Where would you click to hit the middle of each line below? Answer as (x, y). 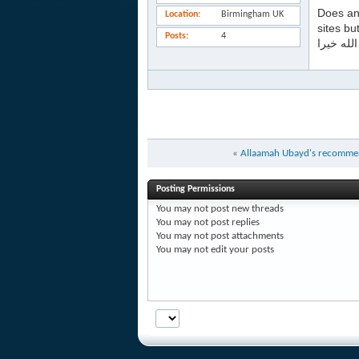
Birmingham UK (252, 14)
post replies (234, 222)
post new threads (246, 209)
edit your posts (241, 250)
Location (182, 14)
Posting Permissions (196, 189)
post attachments (246, 236)
